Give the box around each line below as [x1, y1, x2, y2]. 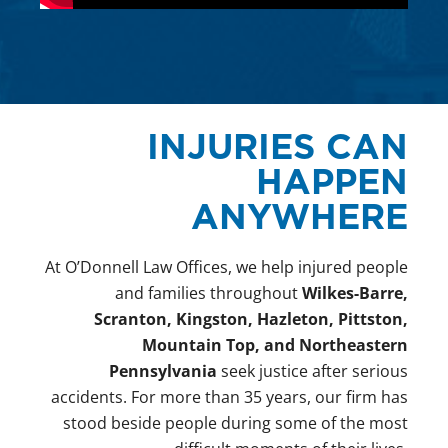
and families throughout [115, 282, 302, 304]
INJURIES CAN [147, 125, 408, 167]
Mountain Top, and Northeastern [142, 334, 408, 356]
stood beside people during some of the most [63, 412, 408, 434]
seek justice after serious [217, 360, 408, 382]
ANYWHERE [191, 195, 408, 237]
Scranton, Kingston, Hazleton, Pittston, [94, 308, 408, 330]
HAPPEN [256, 160, 408, 202]
